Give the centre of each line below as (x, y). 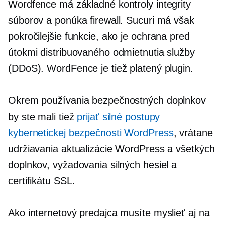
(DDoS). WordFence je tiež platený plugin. (101, 68)
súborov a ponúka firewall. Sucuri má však (101, 20)
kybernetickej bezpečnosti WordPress (91, 132)
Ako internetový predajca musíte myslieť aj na (109, 213)
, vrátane (193, 132)
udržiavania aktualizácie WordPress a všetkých (111, 148)
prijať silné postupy (119, 116)
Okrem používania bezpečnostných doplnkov (107, 100)
